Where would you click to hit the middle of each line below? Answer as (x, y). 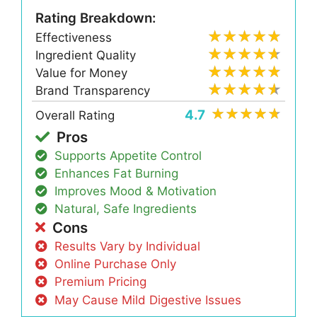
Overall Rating (75, 115)
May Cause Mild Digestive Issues (148, 300)
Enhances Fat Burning (117, 173)
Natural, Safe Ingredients (126, 209)
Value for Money (82, 73)
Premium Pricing (101, 282)
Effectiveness (74, 37)
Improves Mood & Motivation (136, 191)
